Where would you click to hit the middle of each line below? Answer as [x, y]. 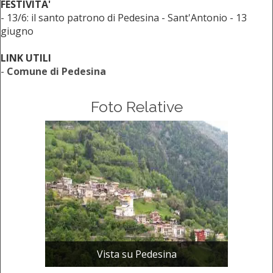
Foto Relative [136, 107]
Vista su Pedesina [136, 254]
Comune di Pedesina [56, 72]
